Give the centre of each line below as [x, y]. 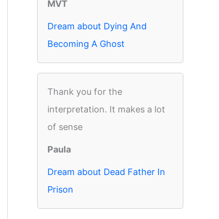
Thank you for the [85, 92]
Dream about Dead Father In [106, 172]
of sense [65, 127]
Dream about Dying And [97, 26]
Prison [60, 189]
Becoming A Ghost [86, 44]
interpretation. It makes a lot [106, 109]
